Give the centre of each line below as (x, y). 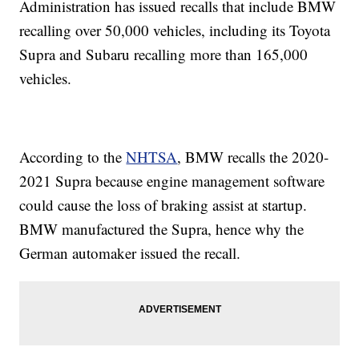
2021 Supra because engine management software (172, 181)
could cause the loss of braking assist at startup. (163, 205)
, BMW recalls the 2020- (253, 157)
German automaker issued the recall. (130, 253)
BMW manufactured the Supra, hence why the (162, 229)
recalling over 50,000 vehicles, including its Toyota (175, 30)
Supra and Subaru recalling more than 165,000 (164, 54)
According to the (73, 157)
